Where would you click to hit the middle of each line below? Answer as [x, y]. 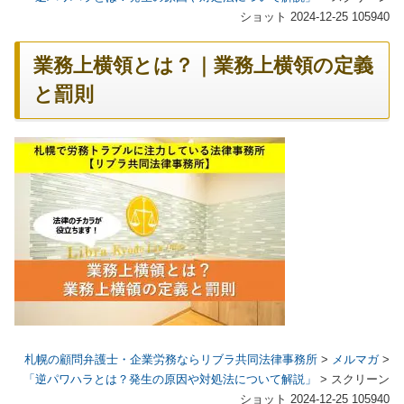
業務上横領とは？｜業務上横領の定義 [203, 66]
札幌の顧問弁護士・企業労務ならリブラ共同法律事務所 [171, 359]
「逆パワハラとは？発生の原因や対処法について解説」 [170, 379]
